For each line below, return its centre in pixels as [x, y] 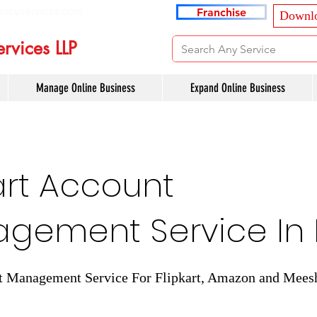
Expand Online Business [237, 88]
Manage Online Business [85, 88]
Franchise [221, 12]
